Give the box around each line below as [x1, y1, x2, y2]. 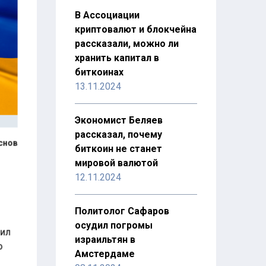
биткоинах [74, 66, 123, 78]
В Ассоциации [74, 9, 140, 21]
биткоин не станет [74, 143, 162, 154]
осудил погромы [74, 220, 153, 231]
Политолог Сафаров [74, 205, 169, 217]
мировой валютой [74, 157, 158, 169]
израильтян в [74, 234, 135, 245]
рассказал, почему [74, 129, 162, 140]
